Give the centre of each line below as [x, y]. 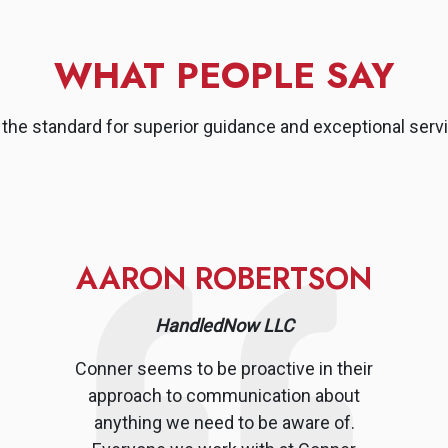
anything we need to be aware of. [224, 422]
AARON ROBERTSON [224, 277]
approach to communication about [224, 395]
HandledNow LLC [224, 325]
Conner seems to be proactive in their [224, 368]
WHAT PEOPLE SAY [224, 75]
